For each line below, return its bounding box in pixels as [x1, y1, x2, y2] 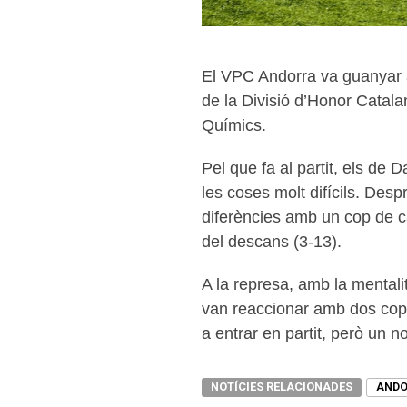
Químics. [202, 115, 266, 134]
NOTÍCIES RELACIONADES [211, 379, 352, 393]
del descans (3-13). [202, 232, 342, 251]
